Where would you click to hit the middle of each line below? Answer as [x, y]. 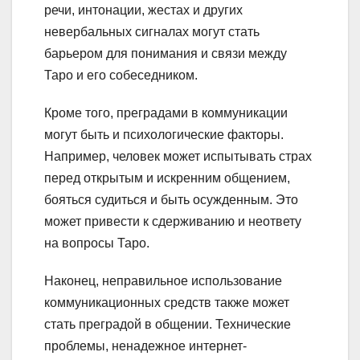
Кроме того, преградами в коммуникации [166, 113]
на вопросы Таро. [97, 243]
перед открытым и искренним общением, [167, 178]
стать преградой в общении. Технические [168, 325]
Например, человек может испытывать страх [178, 157]
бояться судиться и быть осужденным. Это [171, 200]
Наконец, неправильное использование [163, 281]
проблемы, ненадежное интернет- [145, 346]
